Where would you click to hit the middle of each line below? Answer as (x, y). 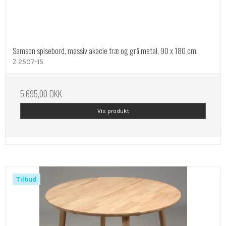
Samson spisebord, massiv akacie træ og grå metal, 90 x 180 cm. (105, 51)
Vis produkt (113, 111)
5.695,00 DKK (41, 94)
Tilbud (26, 180)
